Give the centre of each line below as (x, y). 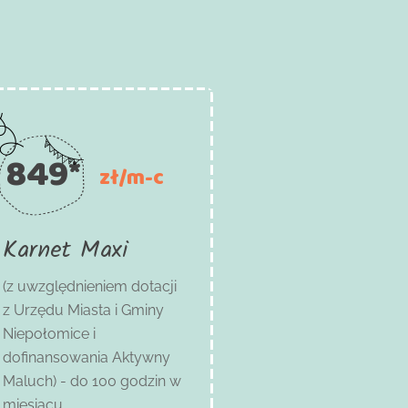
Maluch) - (37, 381)
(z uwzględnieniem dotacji (90, 286)
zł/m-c (132, 176)
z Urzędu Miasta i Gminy (84, 310)
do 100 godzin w (126, 381)
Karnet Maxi (66, 250)
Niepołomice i (50, 333)
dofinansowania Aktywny (87, 357)
